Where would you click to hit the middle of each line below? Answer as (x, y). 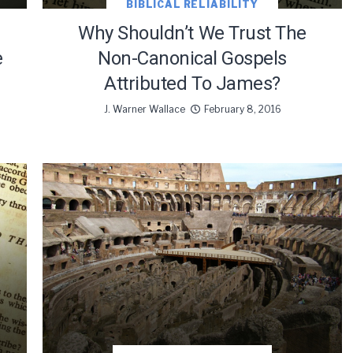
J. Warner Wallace (144, 110)
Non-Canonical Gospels (192, 59)
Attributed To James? (192, 84)
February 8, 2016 (242, 110)
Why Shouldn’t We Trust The (192, 33)
